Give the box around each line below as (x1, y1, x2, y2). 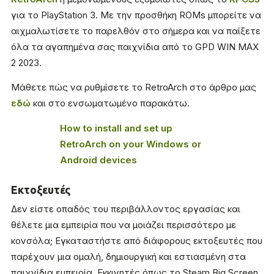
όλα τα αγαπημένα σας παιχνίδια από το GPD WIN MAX (11, 41, 259, 53)
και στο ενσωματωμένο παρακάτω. (33, 97, 190, 109)
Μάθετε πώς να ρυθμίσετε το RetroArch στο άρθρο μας (11, 81, 256, 94)
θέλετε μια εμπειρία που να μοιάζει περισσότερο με (11, 219, 236, 231)
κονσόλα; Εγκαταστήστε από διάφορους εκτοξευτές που (11, 235, 262, 247)
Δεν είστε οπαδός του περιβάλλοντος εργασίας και (11, 203, 240, 215)
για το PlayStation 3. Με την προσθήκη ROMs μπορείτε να (11, 9, 261, 21)
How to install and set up (60, 122, 172, 135)
